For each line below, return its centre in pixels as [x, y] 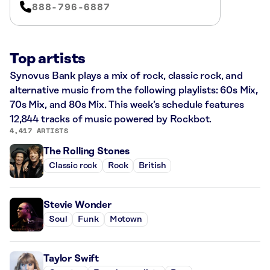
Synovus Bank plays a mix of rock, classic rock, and [126, 76]
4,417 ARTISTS [39, 130]
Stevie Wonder [77, 205]
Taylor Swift [71, 258]
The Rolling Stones [87, 151]
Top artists [48, 59]
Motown [126, 220]
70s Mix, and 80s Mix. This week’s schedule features [127, 105]
